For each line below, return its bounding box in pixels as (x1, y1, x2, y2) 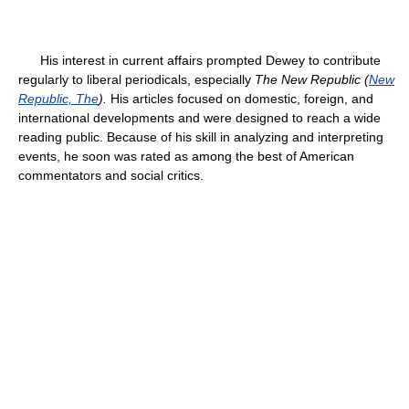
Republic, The (18, 91, 99, 106)
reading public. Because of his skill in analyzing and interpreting (18, 130, 383, 144)
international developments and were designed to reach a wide (18, 110, 381, 125)
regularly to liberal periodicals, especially (18, 72, 255, 87)
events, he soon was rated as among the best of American (18, 149, 354, 163)
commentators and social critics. (18, 168, 204, 183)
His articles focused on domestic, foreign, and (107, 91, 373, 106)
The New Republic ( (255, 72, 369, 87)
